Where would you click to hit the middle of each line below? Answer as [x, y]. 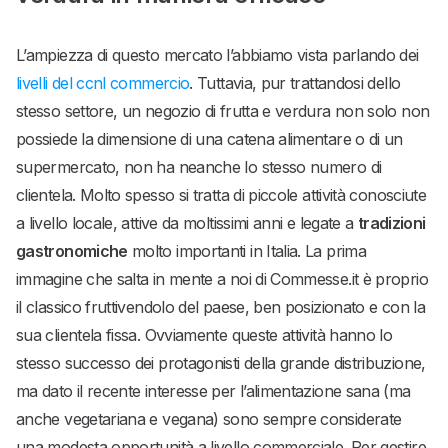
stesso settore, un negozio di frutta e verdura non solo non [223, 111]
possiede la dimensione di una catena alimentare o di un [209, 139]
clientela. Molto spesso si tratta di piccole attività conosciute [221, 195]
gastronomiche [72, 251]
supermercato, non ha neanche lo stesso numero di [199, 167]
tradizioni [391, 223]
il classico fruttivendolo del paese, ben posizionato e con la [220, 307]
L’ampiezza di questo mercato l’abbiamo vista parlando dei [217, 55]
